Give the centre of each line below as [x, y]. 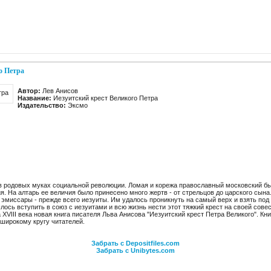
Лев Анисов [59, 91]
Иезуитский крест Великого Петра [105, 98]
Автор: [29, 91]
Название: [34, 98]
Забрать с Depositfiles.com [135, 243]
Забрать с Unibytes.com [135, 250]
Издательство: [42, 105]
